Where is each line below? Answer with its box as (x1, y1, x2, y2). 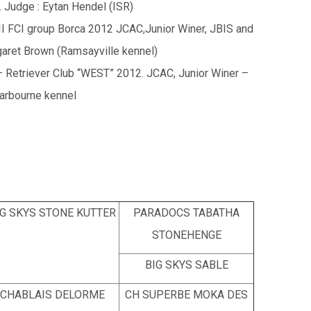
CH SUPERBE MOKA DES (125, 288, 248, 301)
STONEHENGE (151, 228, 221, 242)
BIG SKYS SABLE (144, 258, 228, 271)
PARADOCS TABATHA (133, 206, 239, 219)
